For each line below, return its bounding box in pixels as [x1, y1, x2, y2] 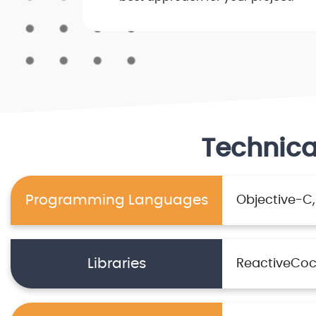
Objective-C [236, 194, 312, 207]
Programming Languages [25, 193, 208, 208]
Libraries [87, 257, 146, 272]
